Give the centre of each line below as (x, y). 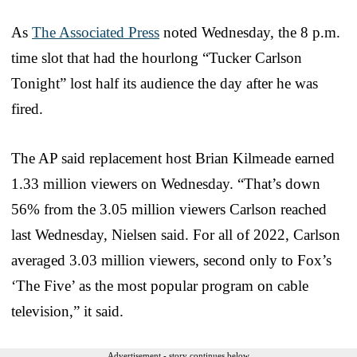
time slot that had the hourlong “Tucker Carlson (157, 57)
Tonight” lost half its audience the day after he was (165, 83)
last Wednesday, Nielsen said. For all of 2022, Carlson (176, 234)
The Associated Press (96, 32)
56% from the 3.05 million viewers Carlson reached (169, 209)
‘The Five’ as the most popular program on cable (160, 285)
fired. (27, 108)
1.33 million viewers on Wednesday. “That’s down (166, 183)
